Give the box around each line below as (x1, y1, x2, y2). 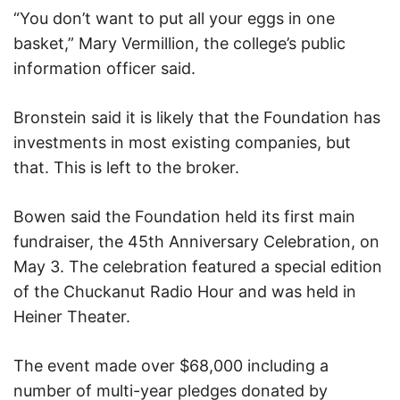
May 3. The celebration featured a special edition (13, 256, 382, 276)
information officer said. (13, 58, 196, 78)
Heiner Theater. (13, 306, 130, 326)
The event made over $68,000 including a (13, 355, 329, 375)
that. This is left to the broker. (13, 157, 239, 177)
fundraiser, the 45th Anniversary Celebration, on (13, 231, 379, 251)
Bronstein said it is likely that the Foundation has (13, 107, 380, 127)
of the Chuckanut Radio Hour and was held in (13, 281, 356, 301)
